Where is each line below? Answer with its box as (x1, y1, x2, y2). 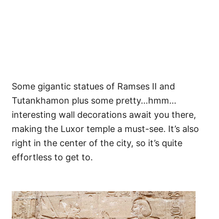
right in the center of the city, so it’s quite (12, 137, 182, 148)
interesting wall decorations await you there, (12, 109, 196, 120)
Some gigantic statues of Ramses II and (12, 81, 175, 91)
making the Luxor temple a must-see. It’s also (12, 123, 199, 134)
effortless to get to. (12, 152, 93, 162)
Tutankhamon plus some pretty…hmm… (12, 95, 176, 106)
